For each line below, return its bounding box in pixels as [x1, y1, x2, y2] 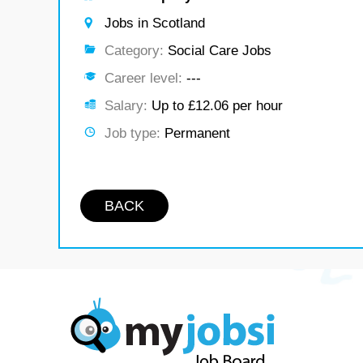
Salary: [105, 98, 147, 113]
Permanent [160, 126, 230, 141]
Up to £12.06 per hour [147, 98, 283, 113]
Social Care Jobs [164, 43, 271, 58]
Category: [105, 43, 164, 58]
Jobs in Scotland [105, 15, 205, 31]
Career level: [105, 70, 182, 86]
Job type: [105, 126, 160, 141]
